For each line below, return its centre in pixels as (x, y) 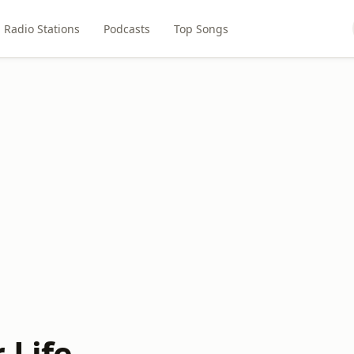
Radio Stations (41, 28)
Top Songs (201, 28)
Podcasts (126, 28)
